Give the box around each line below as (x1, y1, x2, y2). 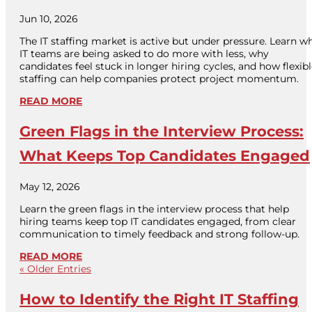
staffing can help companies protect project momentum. (19, 72, 299, 86)
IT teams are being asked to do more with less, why (19, 47, 269, 61)
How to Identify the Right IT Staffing (19, 290, 299, 309)
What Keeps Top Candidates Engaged (19, 147, 310, 165)
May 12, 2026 (19, 180, 80, 193)
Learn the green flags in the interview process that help (19, 202, 289, 215)
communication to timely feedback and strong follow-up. (19, 227, 299, 240)
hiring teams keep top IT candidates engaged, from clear (19, 214, 296, 228)
